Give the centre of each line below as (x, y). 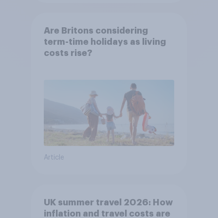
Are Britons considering (96, 30)
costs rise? (68, 53)
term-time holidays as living (105, 42)
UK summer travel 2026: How (108, 202)
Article (54, 157)
